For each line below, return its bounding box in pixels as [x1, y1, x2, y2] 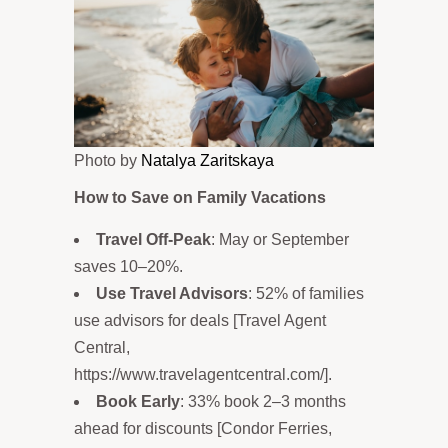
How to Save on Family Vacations [74, 188, 326, 206]
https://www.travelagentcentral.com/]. [74, 365, 332, 383]
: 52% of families [248, 284, 364, 302]
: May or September [211, 230, 349, 248]
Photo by [74, 151, 141, 169]
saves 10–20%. [74, 257, 183, 275]
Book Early [96, 392, 180, 410]
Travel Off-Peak [96, 230, 211, 248]
